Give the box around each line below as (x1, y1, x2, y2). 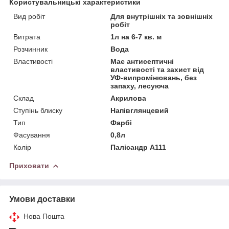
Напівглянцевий (110, 106, 169, 114)
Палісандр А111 (110, 143, 167, 151)
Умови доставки (9, 194, 75, 203)
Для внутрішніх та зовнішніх (110, 12, 213, 20)
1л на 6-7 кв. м (110, 32, 162, 41)
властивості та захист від (110, 65, 204, 74)
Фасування (13, 130, 50, 139)
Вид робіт (13, 12, 45, 20)
